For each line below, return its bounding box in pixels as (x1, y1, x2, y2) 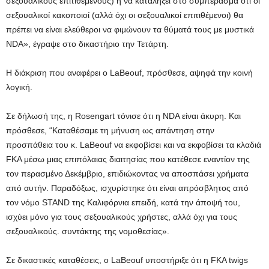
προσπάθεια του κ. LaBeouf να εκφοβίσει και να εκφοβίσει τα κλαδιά (6, 140, 261, 150)
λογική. (6, 82, 32, 92)
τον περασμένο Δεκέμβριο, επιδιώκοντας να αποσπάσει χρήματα (6, 169, 249, 178)
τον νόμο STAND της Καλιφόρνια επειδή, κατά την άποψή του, (6, 198, 240, 207)
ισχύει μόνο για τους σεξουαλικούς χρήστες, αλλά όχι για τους (6, 212, 237, 222)
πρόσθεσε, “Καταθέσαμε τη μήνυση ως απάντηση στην (6, 125, 214, 135)
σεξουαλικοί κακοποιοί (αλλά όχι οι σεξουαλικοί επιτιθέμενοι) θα (6, 10, 243, 20)
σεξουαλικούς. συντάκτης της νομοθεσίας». (6, 226, 169, 236)
